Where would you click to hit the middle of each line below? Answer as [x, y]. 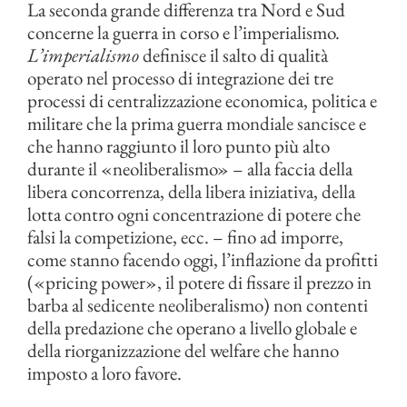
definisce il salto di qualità [233, 55]
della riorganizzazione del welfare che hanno [183, 350]
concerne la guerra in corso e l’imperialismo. [184, 32]
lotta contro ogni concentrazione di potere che [194, 214]
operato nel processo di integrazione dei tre [182, 78]
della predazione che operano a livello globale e [192, 328]
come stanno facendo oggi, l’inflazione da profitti [203, 259]
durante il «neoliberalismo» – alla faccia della [190, 169]
